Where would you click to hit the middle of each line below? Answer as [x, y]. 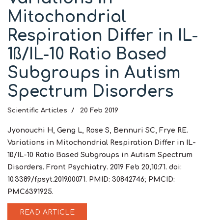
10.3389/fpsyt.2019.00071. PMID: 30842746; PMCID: [91, 179]
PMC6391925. [30, 192]
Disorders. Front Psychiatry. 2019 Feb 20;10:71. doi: [95, 167]
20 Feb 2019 [99, 110]
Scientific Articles [37, 110]
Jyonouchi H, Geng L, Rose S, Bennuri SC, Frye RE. [98, 130]
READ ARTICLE [47, 212]
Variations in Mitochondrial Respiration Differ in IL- [102, 143]
